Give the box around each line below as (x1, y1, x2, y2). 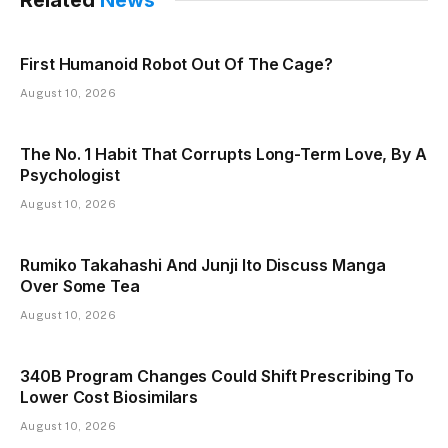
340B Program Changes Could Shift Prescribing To (20, 365, 415, 386)
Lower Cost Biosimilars (20, 386, 199, 407)
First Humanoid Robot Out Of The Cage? (20, 53, 334, 74)
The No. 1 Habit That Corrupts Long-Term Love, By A (20, 143, 428, 164)
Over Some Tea (20, 275, 140, 296)
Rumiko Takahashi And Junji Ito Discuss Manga (20, 254, 386, 275)
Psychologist (20, 164, 121, 185)
